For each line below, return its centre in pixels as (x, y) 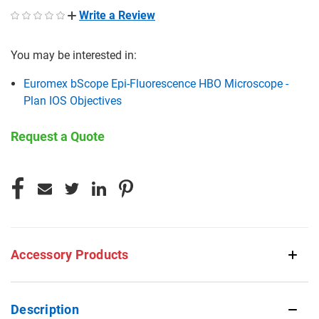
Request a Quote (58, 136)
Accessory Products (70, 254)
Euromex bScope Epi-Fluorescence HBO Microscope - (156, 83)
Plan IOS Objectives (73, 100)
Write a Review (117, 15)
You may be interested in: (74, 55)
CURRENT (33, 173)
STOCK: (28, 188)
